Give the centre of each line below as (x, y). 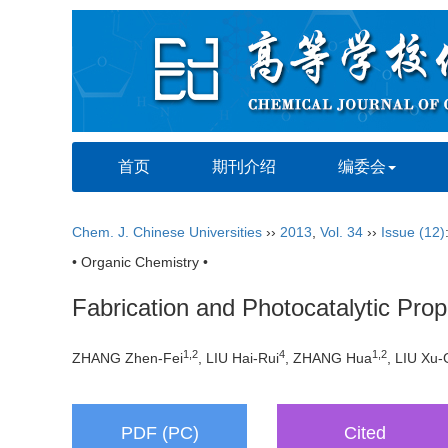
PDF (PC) (159, 433)
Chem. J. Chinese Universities (167, 232)
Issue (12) (413, 232)
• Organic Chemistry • (140, 262)
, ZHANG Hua (328, 358)
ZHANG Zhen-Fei (127, 358)
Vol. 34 (341, 232)
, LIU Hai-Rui (238, 358)
